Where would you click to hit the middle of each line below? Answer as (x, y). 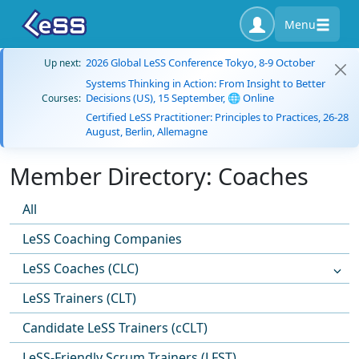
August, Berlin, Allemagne (147, 131)
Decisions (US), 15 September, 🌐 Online (180, 98)
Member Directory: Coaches (159, 176)
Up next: (63, 63)
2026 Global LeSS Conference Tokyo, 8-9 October (200, 63)
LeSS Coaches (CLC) (81, 268)
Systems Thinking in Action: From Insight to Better (206, 83)
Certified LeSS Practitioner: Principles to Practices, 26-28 (217, 117)
